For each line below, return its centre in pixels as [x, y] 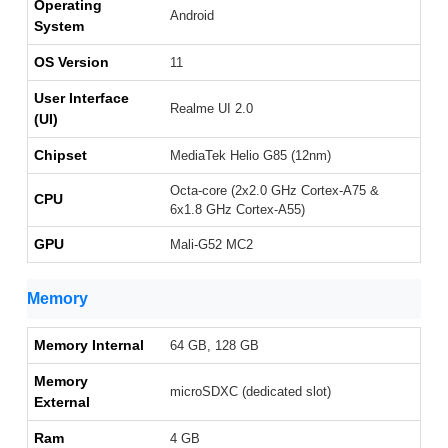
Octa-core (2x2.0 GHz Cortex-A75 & [274, 191]
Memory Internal [89, 345]
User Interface [81, 98]
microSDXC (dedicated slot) [250, 392]
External [62, 402]
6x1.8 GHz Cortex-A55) [237, 210]
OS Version [71, 62]
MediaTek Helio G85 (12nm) [250, 156]
